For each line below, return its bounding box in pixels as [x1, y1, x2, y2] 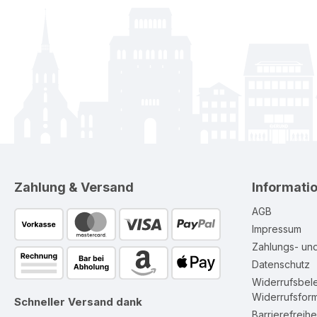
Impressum [252, 222, 301, 235]
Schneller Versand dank [14, 294, 142, 309]
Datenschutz [252, 258, 310, 270]
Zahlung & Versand [14, 179, 134, 195]
